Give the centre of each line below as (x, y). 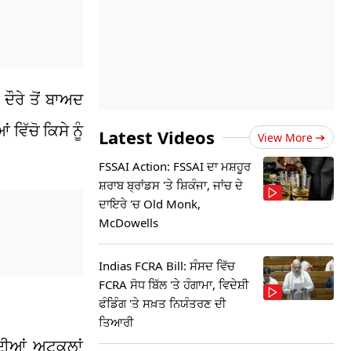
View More (285, 138)
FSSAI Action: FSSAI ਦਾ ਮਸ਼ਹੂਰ (175, 166)
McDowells (128, 223)
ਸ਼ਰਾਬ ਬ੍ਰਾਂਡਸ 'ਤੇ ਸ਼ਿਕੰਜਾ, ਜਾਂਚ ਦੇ (171, 185)
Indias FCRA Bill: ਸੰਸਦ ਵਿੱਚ (167, 266)
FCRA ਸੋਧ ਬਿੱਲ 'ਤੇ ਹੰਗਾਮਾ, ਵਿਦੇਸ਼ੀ (174, 284)
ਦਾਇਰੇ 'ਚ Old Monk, (150, 204)
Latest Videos (157, 137)
